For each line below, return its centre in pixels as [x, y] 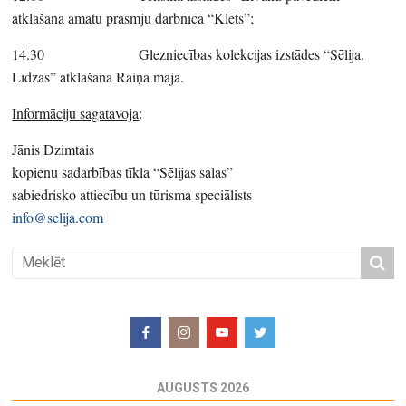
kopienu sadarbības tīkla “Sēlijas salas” [123, 171]
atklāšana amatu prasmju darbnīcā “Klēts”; [133, 17]
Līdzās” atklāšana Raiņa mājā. [98, 76]
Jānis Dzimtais [53, 149]
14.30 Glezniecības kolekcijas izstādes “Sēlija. [188, 53]
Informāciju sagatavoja [76, 112]
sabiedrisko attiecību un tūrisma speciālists [132, 194]
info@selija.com [58, 217]
